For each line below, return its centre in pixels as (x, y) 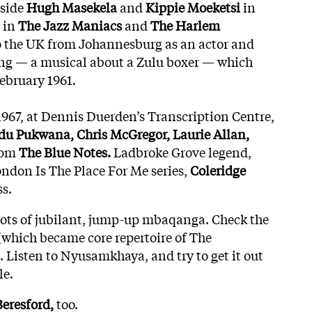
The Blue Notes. (65, 151)
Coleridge (218, 170)
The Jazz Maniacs (70, 25)
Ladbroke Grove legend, (181, 151)
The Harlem (185, 25)
